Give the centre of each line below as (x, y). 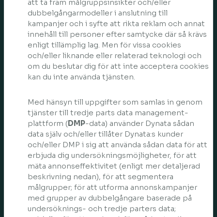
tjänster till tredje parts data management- (108, 113)
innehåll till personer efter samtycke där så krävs (117, 34)
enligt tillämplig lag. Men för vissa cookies (104, 45)
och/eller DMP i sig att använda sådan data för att (117, 145)
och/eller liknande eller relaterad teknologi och (115, 55)
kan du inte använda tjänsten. (81, 77)
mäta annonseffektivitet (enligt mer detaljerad (114, 166)
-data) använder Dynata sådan (140, 123)
